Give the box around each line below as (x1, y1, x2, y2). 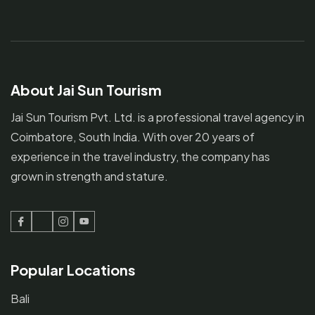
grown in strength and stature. (11, 168, 168, 184)
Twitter (41, 222, 79, 238)
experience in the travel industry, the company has (11, 148, 270, 164)
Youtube (83, 222, 128, 238)
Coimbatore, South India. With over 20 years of (11, 129, 255, 144)
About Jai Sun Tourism (11, 80, 162, 98)
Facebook (20, 222, 74, 238)
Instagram (62, 222, 115, 238)
